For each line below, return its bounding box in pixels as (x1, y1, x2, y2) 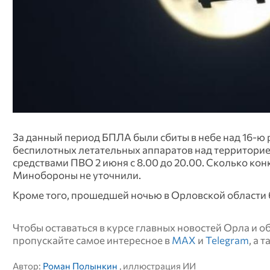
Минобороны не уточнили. (12, 168, 141, 181)
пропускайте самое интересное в (12, 234, 172, 246)
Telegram (205, 234, 249, 246)
